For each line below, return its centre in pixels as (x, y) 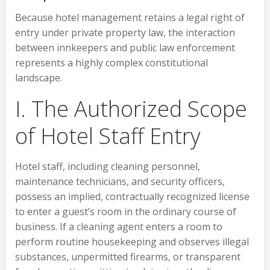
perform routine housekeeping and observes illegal (132, 242)
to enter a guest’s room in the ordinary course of (126, 212)
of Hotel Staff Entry (108, 136)
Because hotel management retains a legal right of (130, 17)
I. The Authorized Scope (131, 109)
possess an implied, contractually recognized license (132, 196)
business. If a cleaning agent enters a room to (119, 227)
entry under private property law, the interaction (125, 33)
